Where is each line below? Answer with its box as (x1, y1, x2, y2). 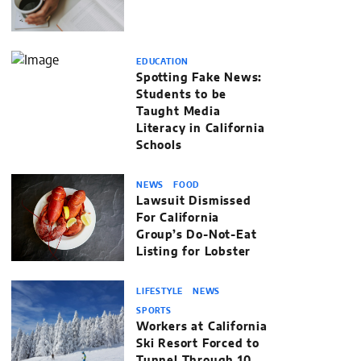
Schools (136, 140, 182, 151)
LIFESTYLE (136, 288, 186, 296)
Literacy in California (136, 123, 265, 135)
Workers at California (136, 322, 268, 333)
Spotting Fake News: (136, 73, 263, 84)
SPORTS (136, 307, 172, 315)
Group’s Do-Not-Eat (136, 230, 257, 241)
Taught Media (136, 106, 221, 118)
